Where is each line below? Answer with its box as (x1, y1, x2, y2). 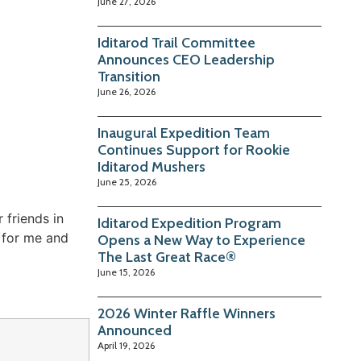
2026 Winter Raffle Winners (98, 305, 276, 323)
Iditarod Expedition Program (98, 214, 282, 233)
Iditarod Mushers (98, 158, 206, 176)
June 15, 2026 (98, 266, 156, 279)
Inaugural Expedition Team (98, 124, 271, 143)
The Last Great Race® (98, 248, 237, 267)
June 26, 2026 (98, 85, 156, 98)
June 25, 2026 (98, 176, 157, 189)
